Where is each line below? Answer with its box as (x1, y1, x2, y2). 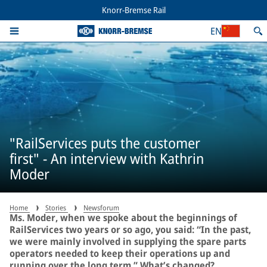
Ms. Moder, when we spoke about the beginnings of (10, 211, 237, 224)
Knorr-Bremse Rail (101, 4, 166, 15)
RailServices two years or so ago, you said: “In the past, (10, 223, 251, 236)
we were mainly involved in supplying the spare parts (10, 235, 246, 248)
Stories (45, 203, 68, 213)
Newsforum (83, 203, 119, 213)
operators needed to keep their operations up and (10, 247, 230, 260)
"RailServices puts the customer (10, 132, 200, 153)
